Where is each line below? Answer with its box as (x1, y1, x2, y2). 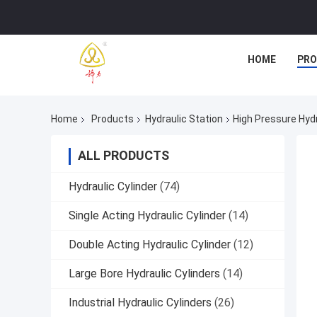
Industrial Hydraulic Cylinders (69, 296, 212, 310)
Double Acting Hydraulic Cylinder (69, 238, 231, 252)
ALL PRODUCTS (78, 148, 169, 163)
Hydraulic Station (145, 113, 223, 125)
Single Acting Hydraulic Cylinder (69, 209, 226, 223)
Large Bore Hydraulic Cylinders (69, 267, 220, 281)
